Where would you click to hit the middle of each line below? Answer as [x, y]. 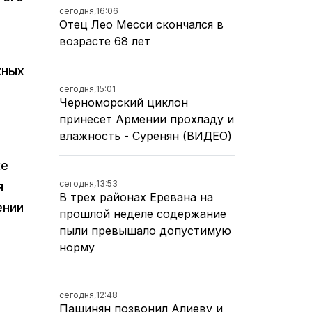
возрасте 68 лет [105, 41]
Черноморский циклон [124, 103]
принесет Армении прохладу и [147, 119]
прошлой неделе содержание [143, 214]
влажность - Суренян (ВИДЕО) [146, 136]
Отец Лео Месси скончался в [141, 25]
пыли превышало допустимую [145, 231]
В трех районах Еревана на [136, 197]
